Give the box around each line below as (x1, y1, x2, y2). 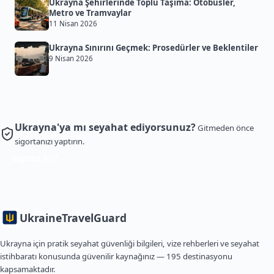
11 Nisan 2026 (49, 19, 97, 29)
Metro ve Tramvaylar (49, 7, 131, 19)
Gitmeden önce (198, 122, 254, 134)
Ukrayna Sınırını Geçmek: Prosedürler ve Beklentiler (49, 42, 258, 54)
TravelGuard (61, 210, 127, 226)
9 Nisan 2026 (49, 54, 93, 64)
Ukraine (20, 210, 62, 226)
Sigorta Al (12, 152, 51, 164)
